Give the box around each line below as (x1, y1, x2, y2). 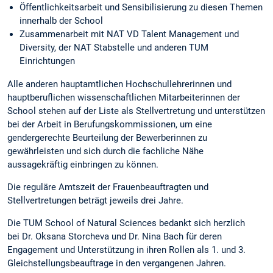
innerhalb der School (19, 15, 103, 27)
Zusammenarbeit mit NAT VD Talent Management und (19, 29, 239, 40)
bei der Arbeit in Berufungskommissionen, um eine (7, 119, 212, 130)
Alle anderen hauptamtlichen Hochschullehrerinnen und (7, 79, 232, 90)
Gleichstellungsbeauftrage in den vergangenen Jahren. (7, 258, 226, 269)
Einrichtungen (19, 55, 75, 67)
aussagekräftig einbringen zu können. (7, 159, 158, 171)
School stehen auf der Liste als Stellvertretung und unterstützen (7, 105, 265, 117)
